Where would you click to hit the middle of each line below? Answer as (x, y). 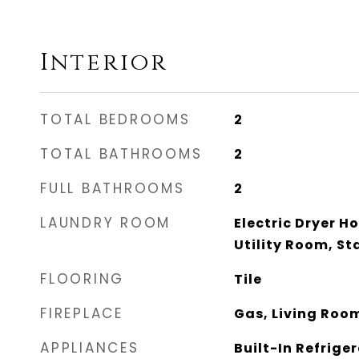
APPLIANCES (90, 348)
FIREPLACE (82, 313)
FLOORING (82, 279)
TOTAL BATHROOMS (121, 154)
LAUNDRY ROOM (105, 223)
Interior (104, 63)
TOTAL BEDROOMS (115, 119)
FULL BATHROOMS (113, 188)
